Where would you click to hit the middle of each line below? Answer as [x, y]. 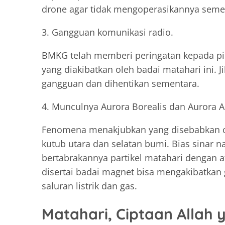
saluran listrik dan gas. [89, 186]
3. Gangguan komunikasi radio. [107, 32]
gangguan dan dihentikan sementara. [121, 83]
